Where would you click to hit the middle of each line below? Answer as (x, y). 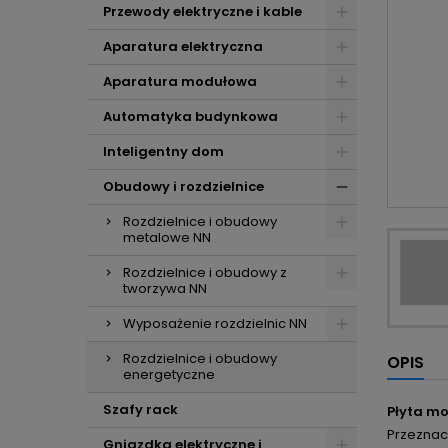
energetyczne (169, 374)
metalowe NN (167, 237)
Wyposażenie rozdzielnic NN (215, 323)
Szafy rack (140, 409)
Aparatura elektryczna (183, 46)
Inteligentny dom (163, 151)
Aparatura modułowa (180, 81)
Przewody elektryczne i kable (202, 11)
